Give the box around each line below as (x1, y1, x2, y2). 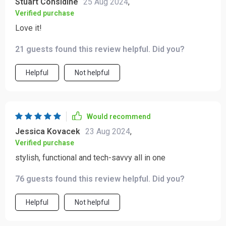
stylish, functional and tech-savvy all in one (15, 153, 165, 162)
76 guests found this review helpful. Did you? (15, 174, 185, 184)
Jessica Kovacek (15, 127, 80, 136)
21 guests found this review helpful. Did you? (15, 44, 185, 54)
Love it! (15, 23, 42, 33)
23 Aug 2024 (85, 127, 130, 136)
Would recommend (87, 112, 151, 121)
